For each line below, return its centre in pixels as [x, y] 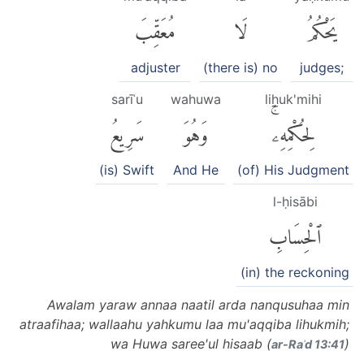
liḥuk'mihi [293, 99]
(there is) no [240, 67]
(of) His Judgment [293, 169]
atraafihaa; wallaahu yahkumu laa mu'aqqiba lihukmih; [184, 325]
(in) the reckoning [295, 273]
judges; [322, 67]
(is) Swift [127, 169]
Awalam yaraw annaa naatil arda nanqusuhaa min [198, 305]
